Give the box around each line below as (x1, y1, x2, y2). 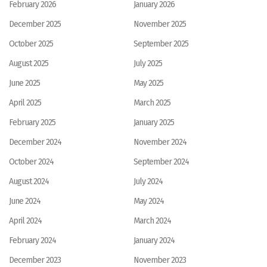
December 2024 (9, 137, 61, 147)
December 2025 (9, 19, 61, 29)
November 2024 (133, 137, 187, 147)
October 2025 (9, 39, 53, 49)
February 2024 (9, 235, 56, 246)
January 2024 (133, 235, 175, 246)
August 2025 (9, 58, 48, 69)
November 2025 (133, 19, 186, 29)
